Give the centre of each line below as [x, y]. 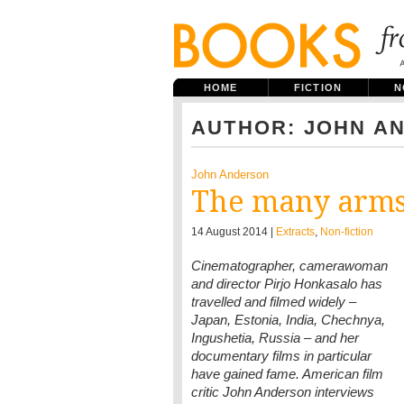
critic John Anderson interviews [283, 392]
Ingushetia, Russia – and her [275, 338]
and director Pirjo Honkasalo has [287, 284]
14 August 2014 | [234, 232]
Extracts [295, 232]
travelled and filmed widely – [274, 302]
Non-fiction [347, 232]
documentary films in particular [281, 356]
